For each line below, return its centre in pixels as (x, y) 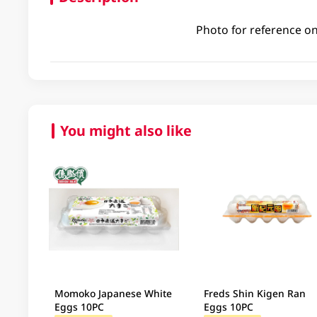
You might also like (126, 131)
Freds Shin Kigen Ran (254, 293)
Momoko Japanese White (114, 293)
